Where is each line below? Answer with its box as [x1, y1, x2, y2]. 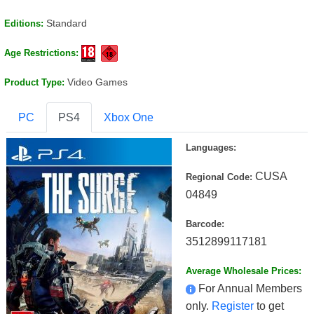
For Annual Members [198, 282, 302, 294]
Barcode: [186, 219, 224, 229]
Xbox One [104, 111, 153, 123]
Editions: [4, 18, 43, 29]
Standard [46, 18, 87, 29]
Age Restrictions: [4, 48, 78, 58]
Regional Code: [186, 172, 252, 182]
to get [254, 300, 284, 312]
